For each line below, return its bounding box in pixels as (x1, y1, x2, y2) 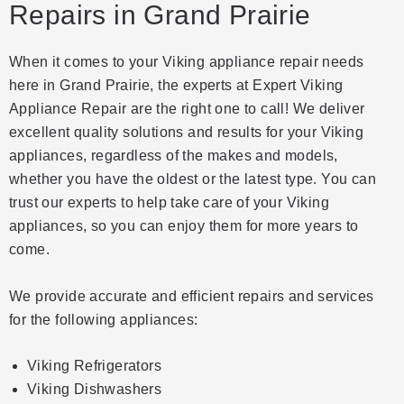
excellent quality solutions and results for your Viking (9, 124, 363, 140)
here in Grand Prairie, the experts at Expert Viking (9, 78, 344, 93)
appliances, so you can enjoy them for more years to (9, 218, 359, 234)
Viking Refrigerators (27, 358, 161, 374)
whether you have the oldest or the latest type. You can (9, 171, 376, 187)
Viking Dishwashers (27, 381, 162, 398)
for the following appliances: (9, 311, 198, 327)
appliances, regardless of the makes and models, (9, 148, 338, 163)
